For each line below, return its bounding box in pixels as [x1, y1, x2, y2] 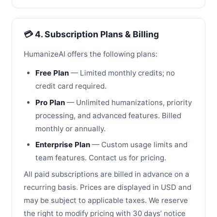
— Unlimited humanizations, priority [65, 97, 192, 107]
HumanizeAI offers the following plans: [24, 49, 157, 59]
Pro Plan [35, 97, 65, 107]
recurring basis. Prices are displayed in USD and [24, 182, 191, 192]
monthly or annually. [35, 124, 106, 133]
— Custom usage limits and [90, 140, 187, 150]
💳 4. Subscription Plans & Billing [24, 29, 159, 40]
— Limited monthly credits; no [69, 68, 175, 78]
